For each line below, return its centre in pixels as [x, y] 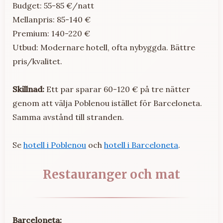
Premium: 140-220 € [51, 34]
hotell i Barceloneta [141, 145]
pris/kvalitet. [37, 61]
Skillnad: [28, 89]
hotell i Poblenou [55, 145]
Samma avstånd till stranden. [68, 117]
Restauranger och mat [111, 175]
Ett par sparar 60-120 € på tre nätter [117, 89]
